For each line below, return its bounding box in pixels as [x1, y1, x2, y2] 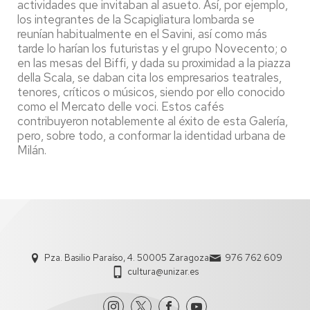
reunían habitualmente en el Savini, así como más [17, 26, 267, 42]
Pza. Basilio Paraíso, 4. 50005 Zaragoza [44, 251, 209, 264]
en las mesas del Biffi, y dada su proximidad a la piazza [17, 55, 291, 71]
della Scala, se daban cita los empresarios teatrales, [17, 69, 282, 85]
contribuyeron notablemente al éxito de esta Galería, [17, 113, 288, 129]
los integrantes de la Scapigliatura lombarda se [17, 11, 255, 27]
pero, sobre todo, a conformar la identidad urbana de [17, 127, 286, 143]
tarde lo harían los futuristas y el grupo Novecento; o [17, 40, 287, 56]
